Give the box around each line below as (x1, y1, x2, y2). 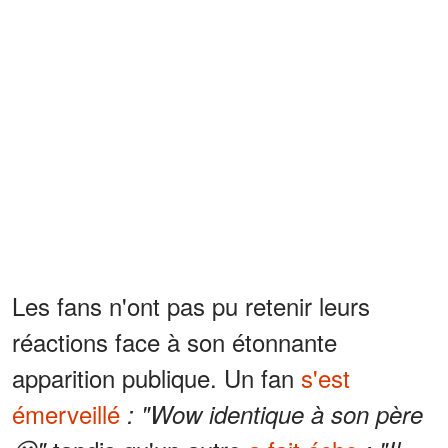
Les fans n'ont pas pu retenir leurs (12, 288, 370, 324)
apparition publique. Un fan (12, 360, 301, 396)
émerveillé (12, 396, 120, 432)
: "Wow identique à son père (127, 397, 423, 432)
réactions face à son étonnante (12, 324, 337, 360)
